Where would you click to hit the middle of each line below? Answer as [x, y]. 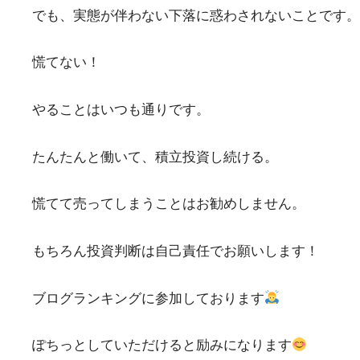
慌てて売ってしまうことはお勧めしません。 [169, 204]
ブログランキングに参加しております [148, 298]
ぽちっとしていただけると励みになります [162, 346]
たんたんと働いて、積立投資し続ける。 [155, 157]
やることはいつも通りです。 [121, 109]
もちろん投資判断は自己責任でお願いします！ [176, 251]
